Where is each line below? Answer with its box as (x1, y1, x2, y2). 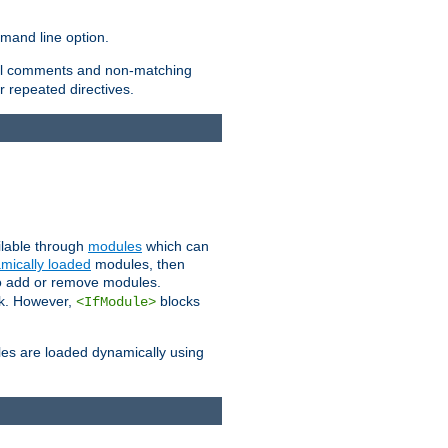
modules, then (91, 256, 185, 273)
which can (142, 238, 209, 255)
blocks (156, 293, 200, 310)
